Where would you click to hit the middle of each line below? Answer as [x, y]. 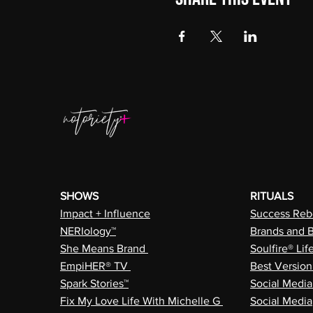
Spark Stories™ [94, 283]
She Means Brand [104, 248]
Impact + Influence [105, 213]
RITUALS [272, 196]
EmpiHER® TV [95, 266]
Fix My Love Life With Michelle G [141, 301]
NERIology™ [88, 231]
